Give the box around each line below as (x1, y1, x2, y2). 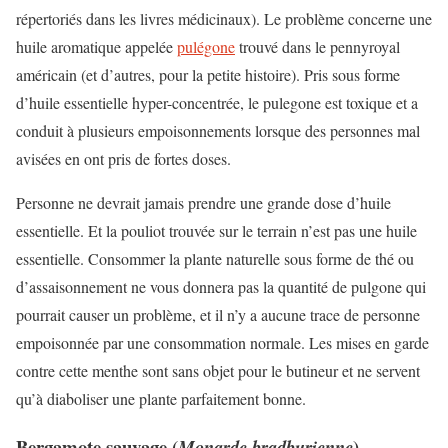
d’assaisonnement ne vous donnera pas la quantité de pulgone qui (16, 275, 426, 297)
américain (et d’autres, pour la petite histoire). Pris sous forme (16, 63, 400, 85)
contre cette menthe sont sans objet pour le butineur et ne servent (16, 359, 420, 381)
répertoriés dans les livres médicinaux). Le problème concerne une (16, 7, 432, 29)
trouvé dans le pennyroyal (235, 35, 400, 57)
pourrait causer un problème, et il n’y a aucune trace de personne (16, 303, 420, 325)
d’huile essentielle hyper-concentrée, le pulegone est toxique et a (16, 91, 418, 113)
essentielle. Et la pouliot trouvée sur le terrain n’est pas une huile (16, 219, 417, 241)
